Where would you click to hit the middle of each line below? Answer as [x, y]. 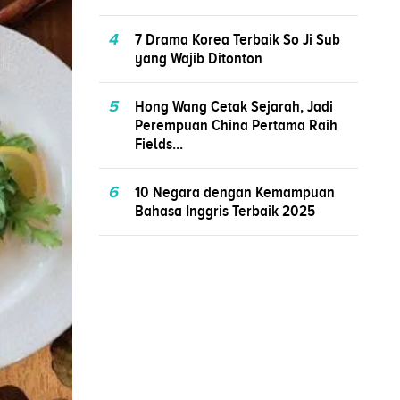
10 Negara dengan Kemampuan [235, 192]
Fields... [159, 143]
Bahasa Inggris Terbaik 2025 [225, 210]
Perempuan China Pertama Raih [236, 125]
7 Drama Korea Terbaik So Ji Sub [237, 39]
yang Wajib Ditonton [199, 58]
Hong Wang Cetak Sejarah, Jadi [234, 106]
